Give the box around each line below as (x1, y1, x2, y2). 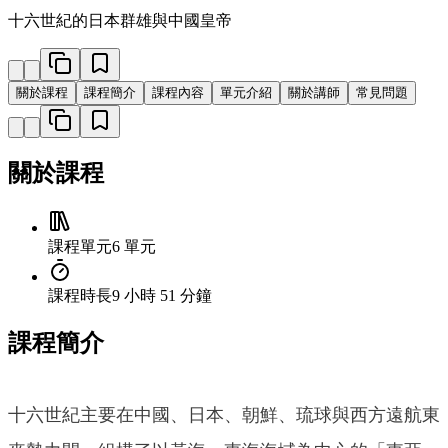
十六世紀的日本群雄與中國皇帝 (8, 11, 232, 29)
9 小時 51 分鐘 (112, 287, 212, 305)
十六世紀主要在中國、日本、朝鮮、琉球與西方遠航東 (8, 405, 440, 426)
